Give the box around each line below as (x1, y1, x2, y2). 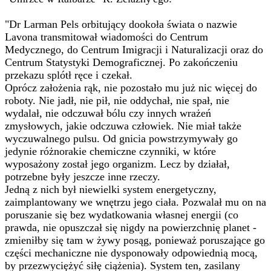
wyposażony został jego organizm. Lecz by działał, (5, 158, 230, 170)
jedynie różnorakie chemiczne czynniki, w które (5, 145, 216, 157)
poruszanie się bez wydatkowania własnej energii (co (5, 209, 238, 221)
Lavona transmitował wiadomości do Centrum (5, 31, 208, 43)
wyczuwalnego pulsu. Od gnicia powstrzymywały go (5, 132, 238, 145)
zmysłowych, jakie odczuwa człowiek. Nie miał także (5, 120, 241, 132)
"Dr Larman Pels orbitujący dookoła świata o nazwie (5, 18, 237, 30)
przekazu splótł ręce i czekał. (5, 69, 132, 81)
